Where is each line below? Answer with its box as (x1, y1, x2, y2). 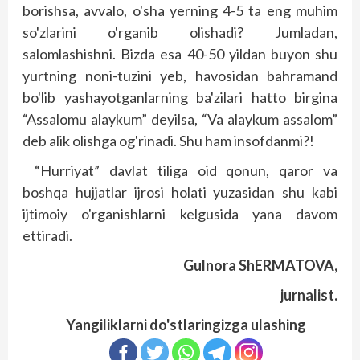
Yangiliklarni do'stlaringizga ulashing (66, 316, 306, 334)
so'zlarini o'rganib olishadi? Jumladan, (22, 23, 337, 42)
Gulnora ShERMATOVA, (183, 256, 337, 275)
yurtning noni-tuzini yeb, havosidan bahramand (22, 67, 337, 85)
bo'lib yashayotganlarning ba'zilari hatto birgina (22, 88, 337, 107)
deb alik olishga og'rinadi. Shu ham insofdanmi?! (22, 132, 314, 150)
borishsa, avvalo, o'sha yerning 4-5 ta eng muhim (22, 2, 337, 20)
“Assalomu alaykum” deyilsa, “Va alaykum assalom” (22, 110, 337, 129)
